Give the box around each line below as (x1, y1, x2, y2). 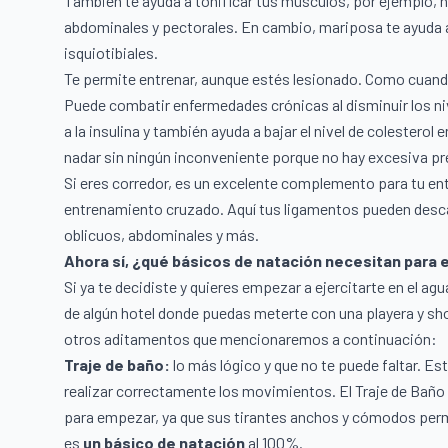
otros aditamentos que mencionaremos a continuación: (64, 329, 440, 349)
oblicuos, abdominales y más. (64, 225, 259, 245)
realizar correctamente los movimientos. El (64, 381, 355, 401)
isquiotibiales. (64, 43, 161, 63)
